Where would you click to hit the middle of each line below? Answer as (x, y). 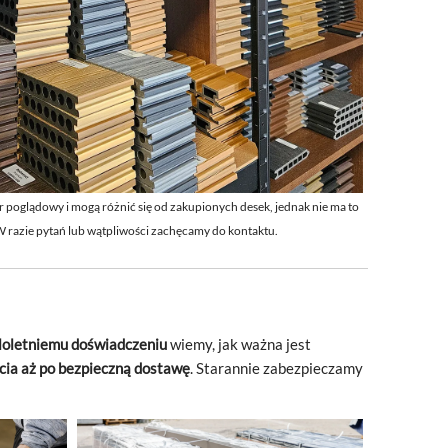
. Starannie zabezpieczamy (276, 368)
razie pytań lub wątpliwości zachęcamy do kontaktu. (142, 230)
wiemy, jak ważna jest (239, 344)
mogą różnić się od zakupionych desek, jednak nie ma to (214, 206)
